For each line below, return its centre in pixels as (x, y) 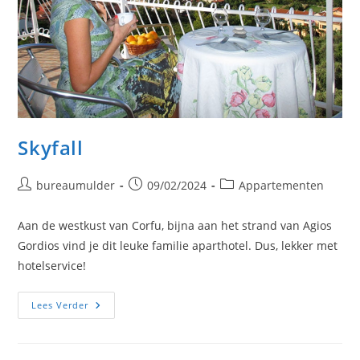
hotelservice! (52, 266)
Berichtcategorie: (266, 185)
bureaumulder (76, 186)
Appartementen (282, 186)
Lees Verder (60, 305)
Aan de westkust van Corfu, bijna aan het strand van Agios (175, 226)
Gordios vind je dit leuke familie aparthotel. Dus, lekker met (178, 246)
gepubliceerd (164, 202)
